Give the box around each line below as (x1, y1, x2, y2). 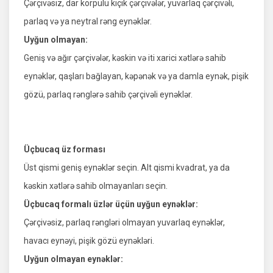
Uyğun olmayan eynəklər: (24, 254, 123, 264)
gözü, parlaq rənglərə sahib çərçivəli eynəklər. (24, 90, 193, 100)
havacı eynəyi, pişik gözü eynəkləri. (24, 236, 154, 246)
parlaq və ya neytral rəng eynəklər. (24, 16, 152, 27)
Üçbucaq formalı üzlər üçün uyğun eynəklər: (24, 199, 198, 210)
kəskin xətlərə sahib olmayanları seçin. (24, 181, 168, 191)
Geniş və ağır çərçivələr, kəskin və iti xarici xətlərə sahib (24, 53, 226, 63)
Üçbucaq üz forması (24, 144, 105, 155)
